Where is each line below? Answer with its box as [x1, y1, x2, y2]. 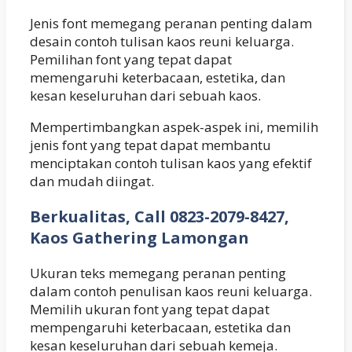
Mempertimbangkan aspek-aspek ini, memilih [30, 117, 318, 136]
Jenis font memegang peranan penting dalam [30, 13, 312, 32]
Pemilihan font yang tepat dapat [30, 49, 232, 68]
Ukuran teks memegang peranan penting [30, 263, 286, 282]
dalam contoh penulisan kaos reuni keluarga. [30, 281, 312, 300]
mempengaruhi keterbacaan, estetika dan [30, 317, 291, 336]
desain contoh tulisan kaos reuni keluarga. [30, 31, 294, 50]
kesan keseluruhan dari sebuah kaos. [30, 86, 261, 104]
